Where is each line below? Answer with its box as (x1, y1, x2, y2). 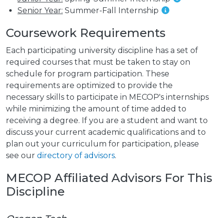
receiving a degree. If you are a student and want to (6, 116, 208, 126)
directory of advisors (37, 151, 115, 161)
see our (6, 151, 37, 161)
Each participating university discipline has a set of (6, 46, 198, 55)
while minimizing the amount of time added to (6, 104, 186, 114)
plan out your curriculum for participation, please (6, 139, 199, 149)
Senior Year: (18, 6, 63, 16)
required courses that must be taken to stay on (6, 57, 190, 67)
